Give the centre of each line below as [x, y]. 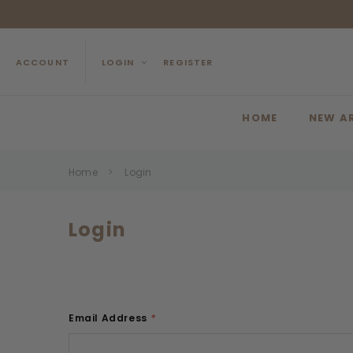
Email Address [110, 318]
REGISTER [188, 62]
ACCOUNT [43, 62]
